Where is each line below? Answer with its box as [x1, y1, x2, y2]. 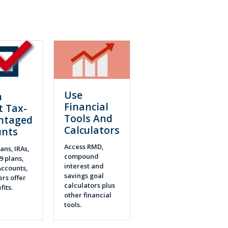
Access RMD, [64, 142, 103, 152]
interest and [64, 161, 104, 171]
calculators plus [64, 181, 115, 190]
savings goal [64, 171, 104, 181]
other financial [64, 190, 111, 200]
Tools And [64, 111, 112, 125]
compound [64, 152, 99, 161]
